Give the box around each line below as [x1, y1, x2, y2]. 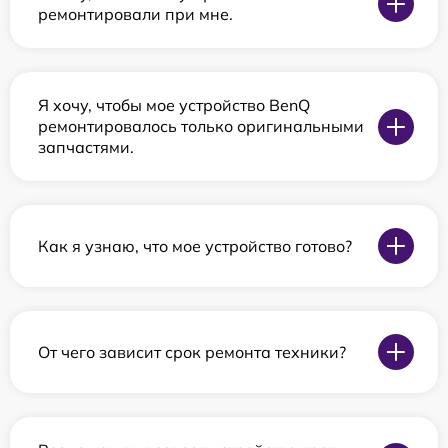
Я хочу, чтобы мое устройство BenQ [38, 95, 310, 115]
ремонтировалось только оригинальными [38, 116, 364, 136]
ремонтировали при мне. [38, 4, 233, 24]
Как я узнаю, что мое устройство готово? [38, 235, 352, 256]
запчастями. [38, 137, 134, 157]
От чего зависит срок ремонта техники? [38, 341, 346, 362]
